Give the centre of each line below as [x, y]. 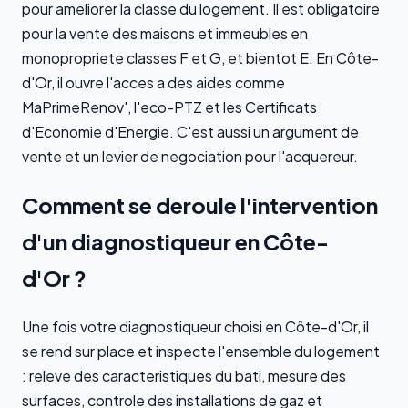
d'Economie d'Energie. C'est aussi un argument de [190, 132]
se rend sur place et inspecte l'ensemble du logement [201, 351]
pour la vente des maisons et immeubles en [165, 34]
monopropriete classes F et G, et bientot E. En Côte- [200, 58]
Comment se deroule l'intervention [200, 205]
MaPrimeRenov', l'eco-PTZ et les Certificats [169, 107]
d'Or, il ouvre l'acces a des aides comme [153, 83]
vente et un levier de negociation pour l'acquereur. [190, 157]
